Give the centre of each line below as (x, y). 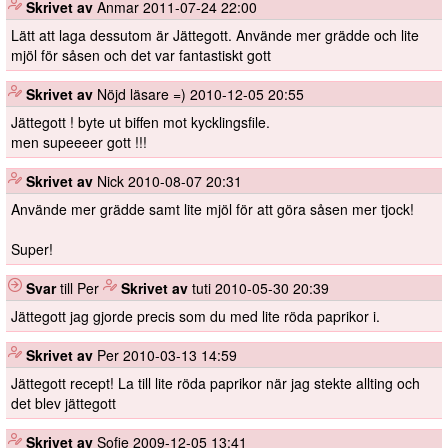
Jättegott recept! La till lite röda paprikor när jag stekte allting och (215, 383)
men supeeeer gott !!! (79, 142)
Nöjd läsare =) (143, 94)
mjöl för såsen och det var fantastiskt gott (141, 55)
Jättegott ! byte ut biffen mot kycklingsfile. (140, 122)
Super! (32, 249)
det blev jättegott (63, 403)
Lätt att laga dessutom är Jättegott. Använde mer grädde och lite (215, 35)
